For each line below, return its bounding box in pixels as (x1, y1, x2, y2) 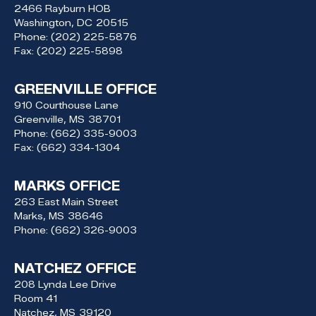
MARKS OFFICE (14, 178, 120, 194)
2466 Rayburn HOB (14, 2, 111, 14)
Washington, (14, 16, 77, 28)
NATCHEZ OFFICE (14, 260, 136, 276)
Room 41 (14, 292, 57, 304)
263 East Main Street (14, 195, 118, 207)
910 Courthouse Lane (14, 99, 119, 111)
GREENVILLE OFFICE (14, 81, 157, 97)
